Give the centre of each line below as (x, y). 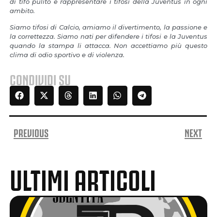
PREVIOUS (31, 132)
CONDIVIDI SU (40, 79)
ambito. (23, 11)
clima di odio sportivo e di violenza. (67, 54)
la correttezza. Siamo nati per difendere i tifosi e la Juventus (108, 36)
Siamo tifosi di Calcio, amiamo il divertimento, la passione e (108, 27)
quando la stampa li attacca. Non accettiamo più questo (108, 45)
